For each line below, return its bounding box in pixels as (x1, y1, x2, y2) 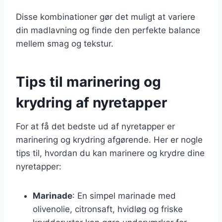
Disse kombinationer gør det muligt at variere (16, 11, 195, 22)
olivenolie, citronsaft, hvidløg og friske (33, 204, 183, 214)
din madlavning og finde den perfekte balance (16, 25, 200, 35)
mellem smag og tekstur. (16, 38, 113, 49)
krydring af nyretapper (16, 94, 167, 111)
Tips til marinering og (16, 73, 161, 90)
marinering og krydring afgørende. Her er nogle (16, 134, 203, 145)
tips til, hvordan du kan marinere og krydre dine (16, 148, 205, 158)
